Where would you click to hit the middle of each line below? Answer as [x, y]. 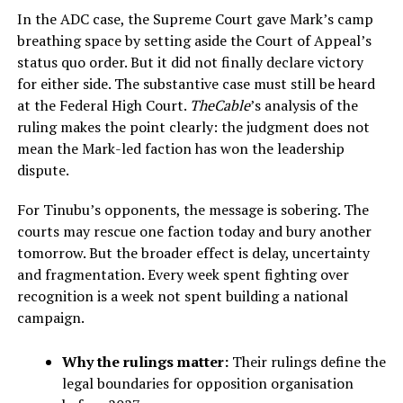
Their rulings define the [307, 362]
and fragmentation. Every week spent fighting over [183, 275]
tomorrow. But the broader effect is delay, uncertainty [193, 253]
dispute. [43, 170]
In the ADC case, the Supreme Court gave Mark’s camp [195, 19]
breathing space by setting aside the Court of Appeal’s [194, 41]
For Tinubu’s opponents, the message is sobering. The [193, 210]
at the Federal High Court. [103, 106]
